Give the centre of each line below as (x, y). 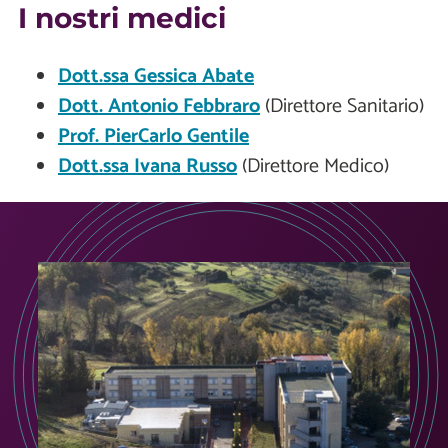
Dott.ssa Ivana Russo (147, 167)
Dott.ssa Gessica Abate (156, 77)
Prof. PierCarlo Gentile (153, 137)
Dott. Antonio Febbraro (159, 107)
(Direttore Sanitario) (342, 107)
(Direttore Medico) (313, 167)
